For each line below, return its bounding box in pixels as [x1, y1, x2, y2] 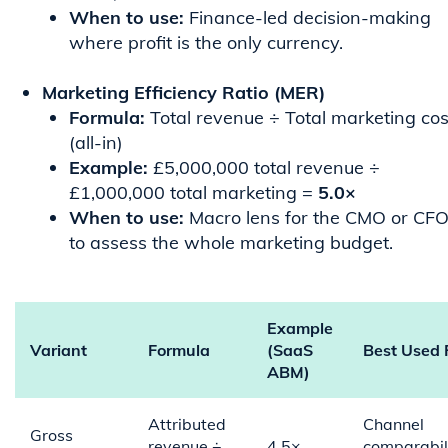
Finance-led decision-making [184, 6, 431, 30]
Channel [363, 414, 424, 435]
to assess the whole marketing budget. [69, 231, 393, 255]
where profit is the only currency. [69, 31, 343, 55]
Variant [30, 340, 87, 361]
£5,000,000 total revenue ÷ [148, 156, 380, 180]
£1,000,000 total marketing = [69, 181, 318, 205]
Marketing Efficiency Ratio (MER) [42, 81, 325, 105]
